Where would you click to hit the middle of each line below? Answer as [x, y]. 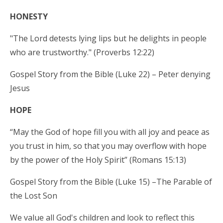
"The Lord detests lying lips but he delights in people [108, 38]
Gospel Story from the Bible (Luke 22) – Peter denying [110, 74]
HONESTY [30, 16]
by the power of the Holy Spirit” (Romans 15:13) [98, 160]
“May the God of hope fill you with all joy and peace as [110, 132]
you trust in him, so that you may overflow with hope [108, 146]
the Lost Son [34, 195]
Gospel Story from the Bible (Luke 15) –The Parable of [111, 181]
